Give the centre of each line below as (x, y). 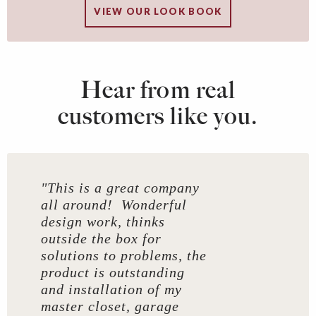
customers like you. (158, 116)
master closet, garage (110, 306)
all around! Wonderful (114, 205)
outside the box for (101, 239)
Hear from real (158, 90)
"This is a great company (120, 188)
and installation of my (111, 290)
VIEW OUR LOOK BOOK (158, 11)
